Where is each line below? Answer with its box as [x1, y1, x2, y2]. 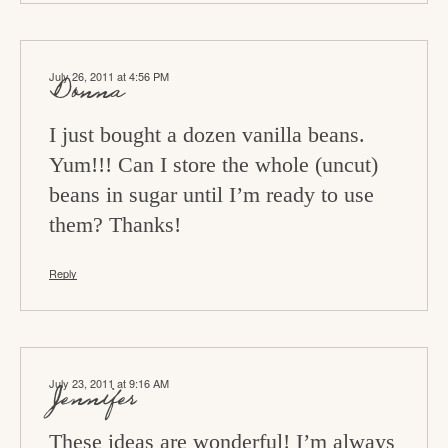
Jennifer [49, 385, 137, 415]
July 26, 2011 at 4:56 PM [49, 68, 169, 85]
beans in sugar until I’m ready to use [49, 182, 374, 208]
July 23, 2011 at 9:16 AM [49, 375, 169, 392]
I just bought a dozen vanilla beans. [49, 122, 365, 148]
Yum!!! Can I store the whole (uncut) [49, 152, 378, 178]
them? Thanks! [49, 212, 181, 238]
